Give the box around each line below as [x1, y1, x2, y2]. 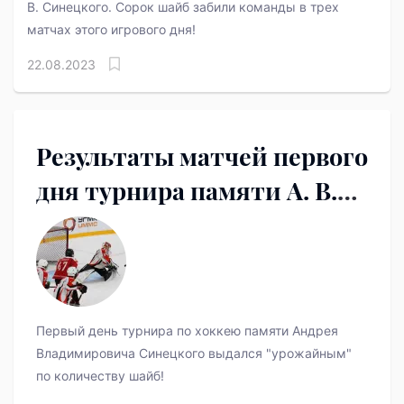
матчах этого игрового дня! [27, 22, 196, 38]
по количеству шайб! [36, 368, 164, 384]
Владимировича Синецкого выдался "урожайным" [36, 345, 352, 362]
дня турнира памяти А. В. [36, 174, 337, 207]
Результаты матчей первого [36, 140, 368, 173]
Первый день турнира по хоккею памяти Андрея [36, 323, 338, 339]
